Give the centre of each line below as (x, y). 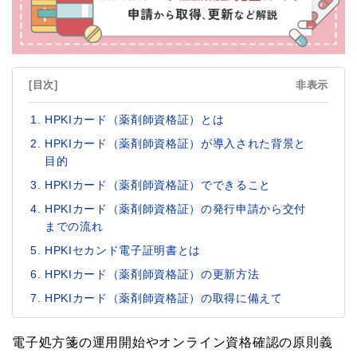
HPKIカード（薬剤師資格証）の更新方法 (152, 274)
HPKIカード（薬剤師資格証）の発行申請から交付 (176, 208)
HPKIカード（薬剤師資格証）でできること (158, 184)
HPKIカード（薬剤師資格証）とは (135, 119)
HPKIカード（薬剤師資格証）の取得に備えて (164, 298)
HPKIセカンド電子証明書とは (123, 250)
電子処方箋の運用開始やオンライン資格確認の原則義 (173, 342)
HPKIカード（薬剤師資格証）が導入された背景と (176, 143)
